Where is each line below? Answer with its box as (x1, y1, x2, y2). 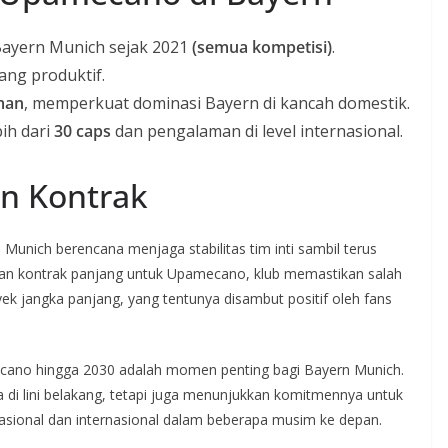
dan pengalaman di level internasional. (111, 120, 403, 142)
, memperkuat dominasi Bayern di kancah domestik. (24, 92, 410, 114)
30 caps (54, 120, 111, 142)
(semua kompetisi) (192, 36, 332, 58)
